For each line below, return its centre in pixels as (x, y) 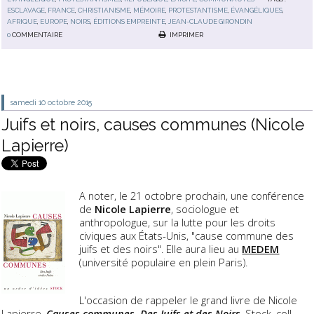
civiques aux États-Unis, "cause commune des (187, 235)
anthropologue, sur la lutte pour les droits (178, 222)
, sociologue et (205, 209)
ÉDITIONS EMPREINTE (130, 22)
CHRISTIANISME (104, 11)
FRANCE (62, 11)
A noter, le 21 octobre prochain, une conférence (192, 195)
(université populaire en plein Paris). (165, 262)
